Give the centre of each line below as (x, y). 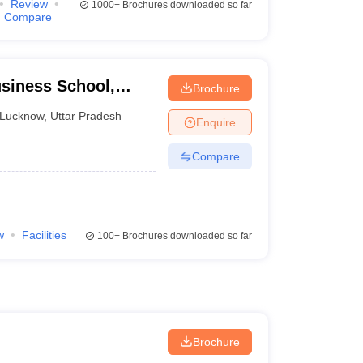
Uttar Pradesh (86, 115)
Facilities (44, 235)
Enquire (216, 122)
